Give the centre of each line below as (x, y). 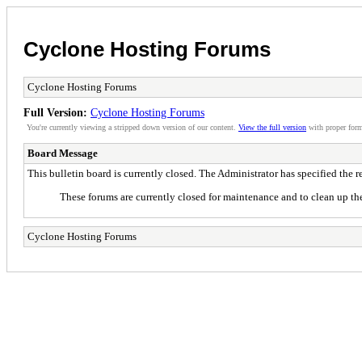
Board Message (63, 153)
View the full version (272, 127)
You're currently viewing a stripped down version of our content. (133, 127)
